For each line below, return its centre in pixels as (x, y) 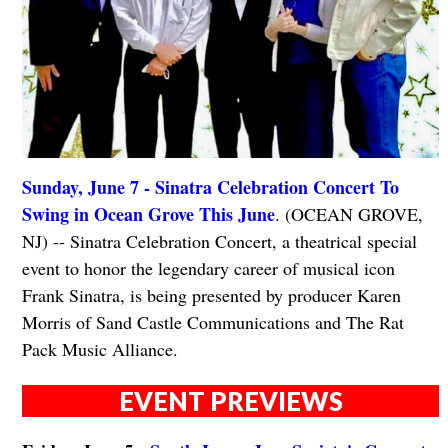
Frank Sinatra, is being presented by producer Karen (211, 295)
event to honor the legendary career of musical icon (208, 268)
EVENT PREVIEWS (230, 400)
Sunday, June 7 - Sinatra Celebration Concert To (210, 187)
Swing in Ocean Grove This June (148, 214)
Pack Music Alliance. (99, 349)
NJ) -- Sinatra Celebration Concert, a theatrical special (219, 241)
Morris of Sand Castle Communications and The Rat (212, 322)
